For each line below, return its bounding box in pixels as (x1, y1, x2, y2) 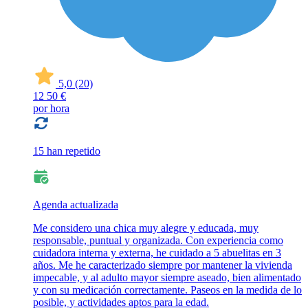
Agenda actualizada (33, 199, 118, 210)
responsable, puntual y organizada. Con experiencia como (33, 234, 283, 246)
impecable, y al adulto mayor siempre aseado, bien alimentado (33, 272, 301, 283)
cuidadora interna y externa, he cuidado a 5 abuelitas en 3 (33, 247, 281, 258)
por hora (33, 102, 69, 114)
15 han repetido (33, 145, 100, 157)
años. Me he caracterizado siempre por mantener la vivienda (33, 259, 292, 271)
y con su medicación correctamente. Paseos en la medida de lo (33, 284, 302, 296)
